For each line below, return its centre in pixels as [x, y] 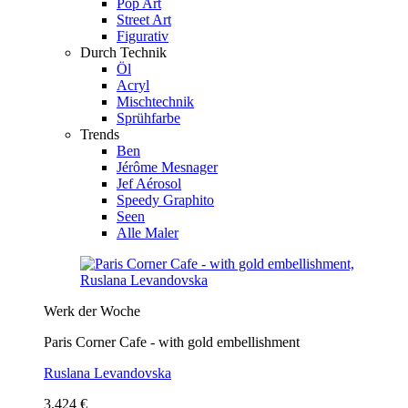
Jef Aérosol [149, 183]
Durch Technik [123, 52]
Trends [100, 134]
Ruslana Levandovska [107, 372]
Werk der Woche [92, 311]
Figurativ [143, 36]
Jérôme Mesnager [167, 167]
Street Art [144, 19]
